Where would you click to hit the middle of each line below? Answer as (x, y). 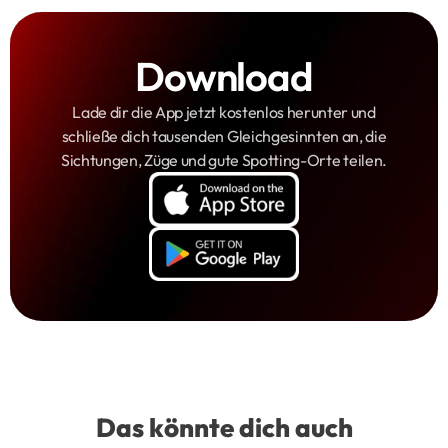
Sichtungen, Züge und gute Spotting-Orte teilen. (224, 160)
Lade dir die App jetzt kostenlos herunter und (224, 112)
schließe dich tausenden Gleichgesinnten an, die (224, 136)
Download (224, 76)
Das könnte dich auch (224, 428)
